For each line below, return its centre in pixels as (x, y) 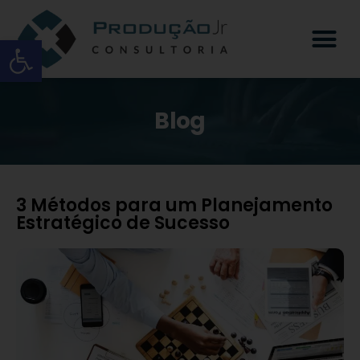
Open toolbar (87, 47)
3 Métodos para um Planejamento (174, 205)
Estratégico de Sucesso (123, 223)
